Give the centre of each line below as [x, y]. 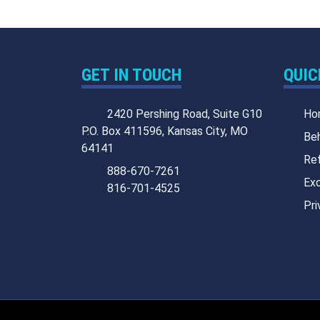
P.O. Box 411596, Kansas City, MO [165, 131]
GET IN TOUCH [131, 75]
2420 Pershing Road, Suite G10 [185, 114]
